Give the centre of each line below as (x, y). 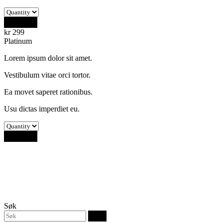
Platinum (18, 41)
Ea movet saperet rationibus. (48, 92)
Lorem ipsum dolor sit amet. (48, 58)
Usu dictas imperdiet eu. (42, 109)
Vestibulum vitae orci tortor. (47, 75)
